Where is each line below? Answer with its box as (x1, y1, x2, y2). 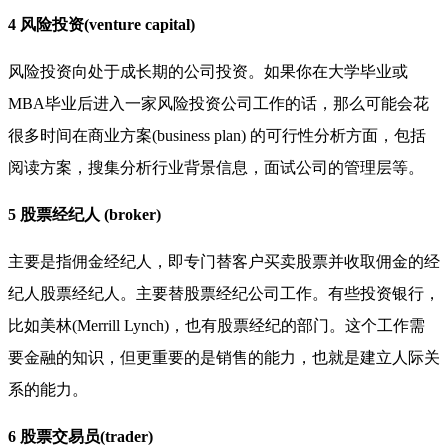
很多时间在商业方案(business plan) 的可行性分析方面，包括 (8, 126, 426, 144)
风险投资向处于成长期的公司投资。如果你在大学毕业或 (8, 62, 408, 80)
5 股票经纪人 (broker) (8, 205, 161, 223)
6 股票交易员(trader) (8, 427, 153, 445)
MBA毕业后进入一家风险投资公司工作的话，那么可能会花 (8, 94, 429, 112)
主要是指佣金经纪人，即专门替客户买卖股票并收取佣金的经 (8, 252, 440, 270)
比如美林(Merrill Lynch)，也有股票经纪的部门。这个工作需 (8, 316, 425, 334)
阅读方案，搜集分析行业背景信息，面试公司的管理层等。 (8, 158, 424, 176)
